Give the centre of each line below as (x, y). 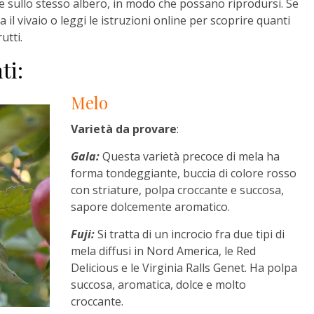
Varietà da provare (124, 129)
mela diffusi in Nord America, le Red (164, 251)
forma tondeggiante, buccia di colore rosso (184, 173)
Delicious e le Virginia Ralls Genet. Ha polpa (184, 268)
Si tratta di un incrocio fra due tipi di (190, 234)
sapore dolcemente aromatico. (151, 207)
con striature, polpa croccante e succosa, (178, 190)
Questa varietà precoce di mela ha (190, 157)
